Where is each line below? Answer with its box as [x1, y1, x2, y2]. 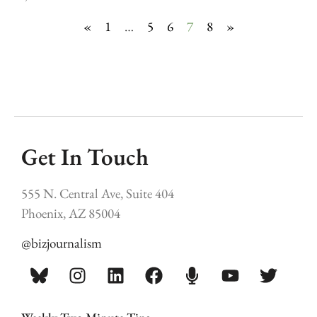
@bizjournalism [21, 234, 102, 253]
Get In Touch [21, 141, 149, 172]
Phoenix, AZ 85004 [21, 204, 120, 223]
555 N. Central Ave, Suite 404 [21, 185, 174, 203]
